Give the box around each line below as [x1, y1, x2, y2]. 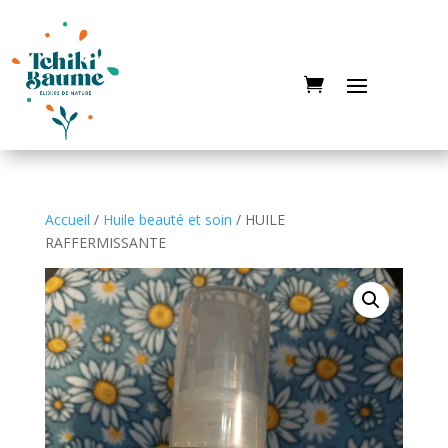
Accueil [44, 209, 90, 229]
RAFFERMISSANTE [44, 232, 166, 252]
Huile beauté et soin [102, 209, 232, 229]
